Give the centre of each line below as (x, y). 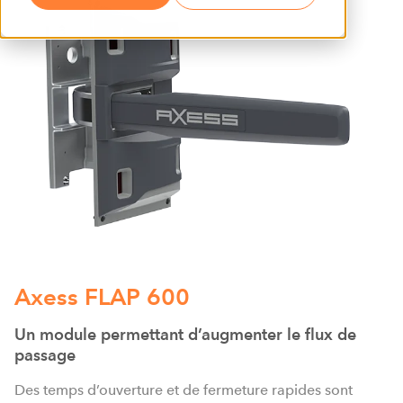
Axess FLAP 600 (102, 296)
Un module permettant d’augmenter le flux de (185, 334)
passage (45, 355)
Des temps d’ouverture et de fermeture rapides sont (184, 390)
